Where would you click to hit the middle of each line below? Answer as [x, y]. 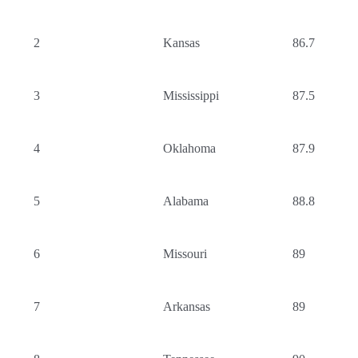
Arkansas [187, 306]
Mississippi [191, 95]
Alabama [186, 201]
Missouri [185, 254]
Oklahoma [189, 148]
